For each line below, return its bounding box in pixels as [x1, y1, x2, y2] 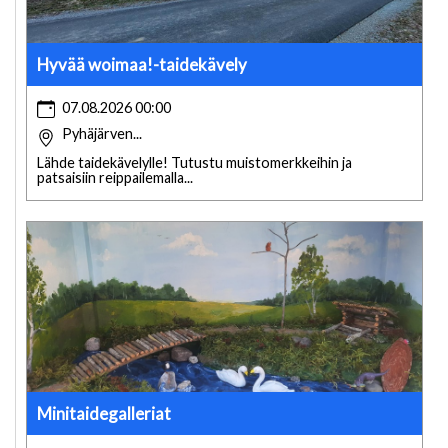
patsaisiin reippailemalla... [37, 168, 193, 186]
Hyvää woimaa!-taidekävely [37, 53, 247, 75]
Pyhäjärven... [62, 124, 142, 142]
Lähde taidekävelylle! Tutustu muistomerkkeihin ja [37, 153, 352, 171]
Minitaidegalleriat [37, 402, 171, 424]
